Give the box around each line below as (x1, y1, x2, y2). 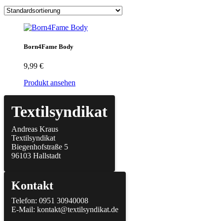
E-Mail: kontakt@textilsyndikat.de (11, 205, 118, 214)
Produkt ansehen (24, 78, 75, 87)
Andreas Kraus (11, 125, 58, 134)
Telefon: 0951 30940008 (11, 196, 88, 205)
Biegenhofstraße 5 (11, 143, 68, 151)
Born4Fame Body (24, 43, 74, 51)
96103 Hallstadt (11, 151, 61, 160)
